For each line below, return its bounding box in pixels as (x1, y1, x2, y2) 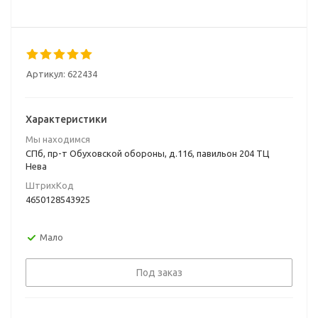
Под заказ (136, 267, 182, 278)
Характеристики (26, 114, 107, 125)
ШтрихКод (26, 180, 74, 190)
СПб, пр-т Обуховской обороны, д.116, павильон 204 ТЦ (26, 148, 270, 158)
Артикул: (26, 69, 65, 79)
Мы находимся (26, 134, 90, 144)
